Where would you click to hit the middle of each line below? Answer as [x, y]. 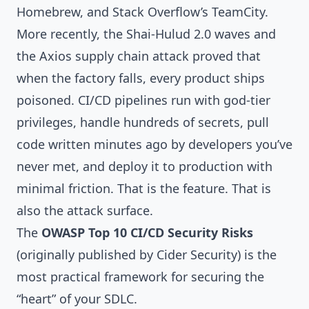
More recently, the [71, 34]
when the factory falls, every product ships [141, 78]
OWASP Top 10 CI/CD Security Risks [147, 232]
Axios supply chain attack [114, 56]
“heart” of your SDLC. [77, 299]
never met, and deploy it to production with [144, 166]
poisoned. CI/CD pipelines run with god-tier [143, 100]
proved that [225, 56]
